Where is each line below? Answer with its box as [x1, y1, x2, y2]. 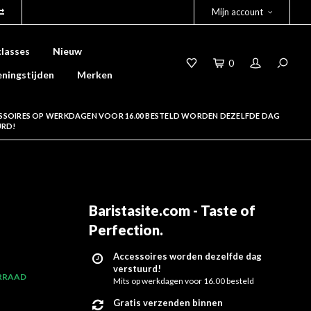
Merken [77, 69, 112, 81]
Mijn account [212, 6, 263, 17]
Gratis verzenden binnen [113, 297, 223, 308]
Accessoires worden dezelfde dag [113, 251, 262, 262]
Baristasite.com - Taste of [89, 202, 255, 219]
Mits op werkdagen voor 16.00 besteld [113, 276, 254, 286]
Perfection [89, 221, 160, 238]
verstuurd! [113, 263, 161, 274]
